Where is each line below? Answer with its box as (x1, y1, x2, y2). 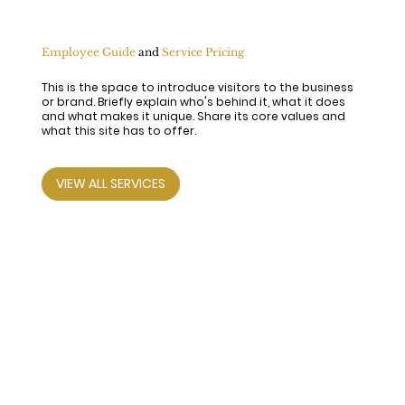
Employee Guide (41, 45, 136, 60)
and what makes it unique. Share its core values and (41, 108, 345, 125)
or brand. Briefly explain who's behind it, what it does (41, 94, 345, 110)
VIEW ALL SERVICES (55, 174, 165, 193)
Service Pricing (161, 45, 244, 60)
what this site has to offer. (41, 123, 199, 139)
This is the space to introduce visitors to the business (41, 80, 353, 96)
